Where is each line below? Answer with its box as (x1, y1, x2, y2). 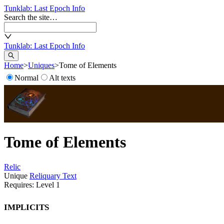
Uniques (28, 61, 54, 69)
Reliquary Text (29, 171, 76, 180)
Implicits (4, 199, 49, 212)
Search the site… (4, 13, 57, 21)
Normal (14, 73, 38, 82)
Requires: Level (4, 180, 56, 189)
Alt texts (49, 73, 75, 82)
